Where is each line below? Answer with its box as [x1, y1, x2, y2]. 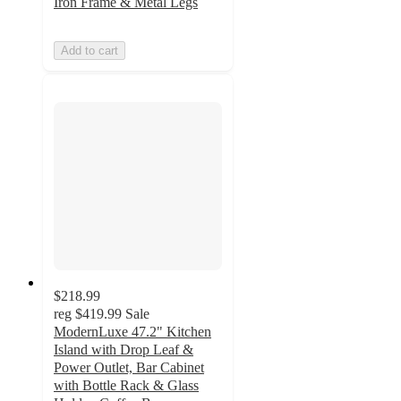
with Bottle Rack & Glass [54, 377, 199, 393]
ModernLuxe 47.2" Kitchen [54, 323, 211, 339]
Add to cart [61, 44, 118, 58]
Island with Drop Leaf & [54, 341, 193, 357]
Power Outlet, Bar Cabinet [54, 359, 204, 375]
